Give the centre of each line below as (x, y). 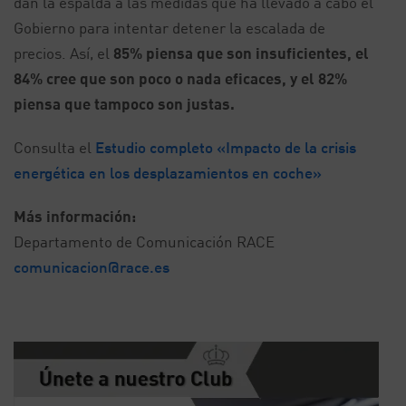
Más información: (75, 217)
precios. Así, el (63, 53)
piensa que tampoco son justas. (124, 104)
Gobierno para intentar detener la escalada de (169, 28)
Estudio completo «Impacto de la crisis (226, 148)
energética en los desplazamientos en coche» (168, 173)
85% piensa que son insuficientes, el (241, 53)
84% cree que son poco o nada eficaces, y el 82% (180, 79)
